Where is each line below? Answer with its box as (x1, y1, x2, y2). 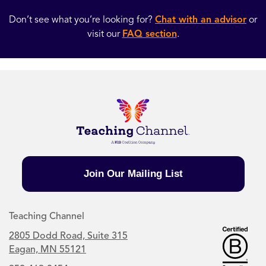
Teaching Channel (9, 210, 84, 223)
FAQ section (122, 27, 177, 39)
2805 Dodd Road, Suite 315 (9, 230, 128, 242)
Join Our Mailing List (83, 168, 183, 180)
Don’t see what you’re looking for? (9, 13, 155, 26)
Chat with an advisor (155, 13, 246, 25)
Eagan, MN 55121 (9, 243, 86, 256)
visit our (87, 27, 122, 40)
